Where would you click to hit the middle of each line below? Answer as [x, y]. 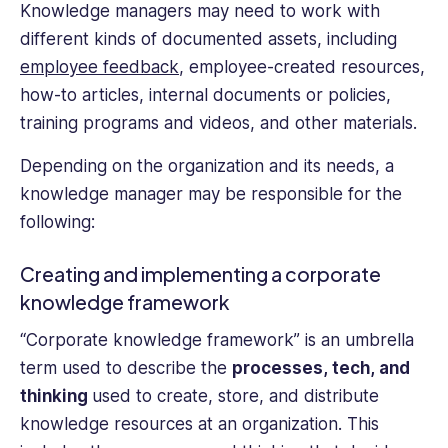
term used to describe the [126, 367]
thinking [56, 395]
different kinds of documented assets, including [208, 39]
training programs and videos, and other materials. [218, 123]
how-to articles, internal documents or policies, [205, 95]
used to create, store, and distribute [235, 395]
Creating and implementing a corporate [200, 274]
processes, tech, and [321, 367]
